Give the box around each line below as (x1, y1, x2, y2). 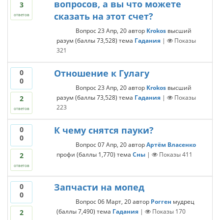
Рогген (150, 197, 171, 206)
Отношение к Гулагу (54, 67, 149, 79)
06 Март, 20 (97, 197, 131, 206)
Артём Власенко (146, 140, 196, 149)
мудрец (172, 197, 194, 206)
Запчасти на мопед (54, 181, 144, 193)
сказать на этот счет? (54, 10, 153, 22)
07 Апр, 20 (97, 140, 127, 149)
